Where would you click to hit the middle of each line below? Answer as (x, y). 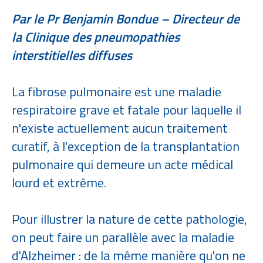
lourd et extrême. (60, 183)
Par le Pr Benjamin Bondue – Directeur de (126, 19)
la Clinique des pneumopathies (96, 37)
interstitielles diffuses (72, 55)
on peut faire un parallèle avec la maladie (123, 237)
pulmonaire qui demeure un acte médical (122, 164)
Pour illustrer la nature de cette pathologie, (129, 219)
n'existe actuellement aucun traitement (120, 128)
